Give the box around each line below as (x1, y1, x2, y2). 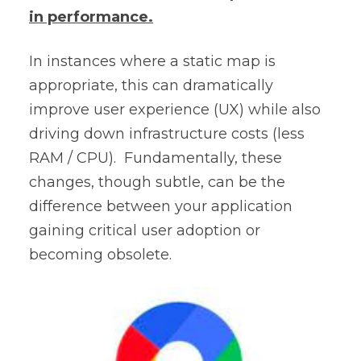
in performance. (29, 7, 153, 26)
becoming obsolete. (29, 245, 172, 263)
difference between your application (29, 197, 293, 215)
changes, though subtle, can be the (29, 172, 285, 191)
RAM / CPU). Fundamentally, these (29, 148, 282, 167)
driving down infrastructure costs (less (29, 124, 305, 143)
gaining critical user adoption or (29, 221, 260, 239)
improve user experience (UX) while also (29, 100, 321, 118)
